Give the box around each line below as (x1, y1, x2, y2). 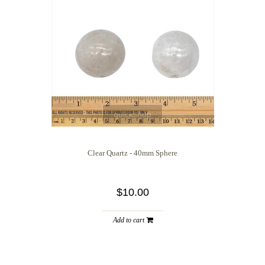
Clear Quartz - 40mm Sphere (88, 148, 177, 157)
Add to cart (112, 215, 146, 224)
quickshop (114, 109, 151, 119)
